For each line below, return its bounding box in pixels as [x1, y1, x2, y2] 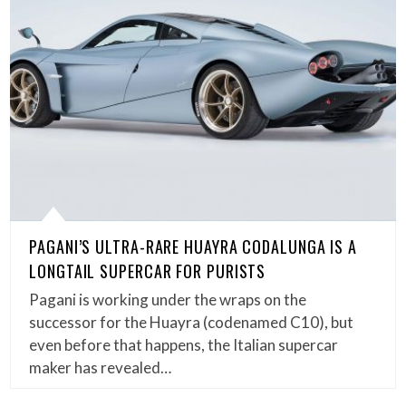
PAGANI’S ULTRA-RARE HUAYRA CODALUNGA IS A [29, 234, 358, 258]
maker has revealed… [29, 357, 172, 377]
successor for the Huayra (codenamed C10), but [29, 312, 354, 332]
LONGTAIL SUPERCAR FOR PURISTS [29, 258, 266, 283]
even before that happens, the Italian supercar [29, 334, 339, 354]
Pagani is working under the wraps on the [29, 289, 307, 309]
